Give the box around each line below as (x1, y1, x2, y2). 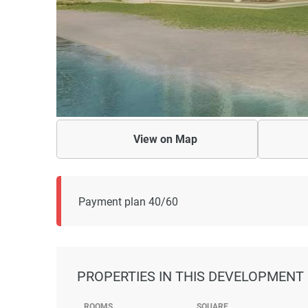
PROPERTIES (77, 268, 159, 285)
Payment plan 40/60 (78, 195, 178, 208)
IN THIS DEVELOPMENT (159, 268, 304, 285)
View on (133, 133, 175, 146)
